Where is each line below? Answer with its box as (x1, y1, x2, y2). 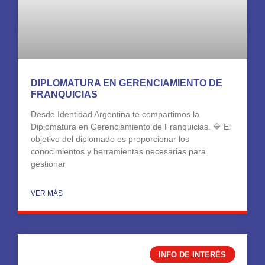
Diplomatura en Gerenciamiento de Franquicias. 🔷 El (31, 121, 231, 131)
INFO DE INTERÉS (159, 250, 227, 259)
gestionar (31, 159, 66, 169)
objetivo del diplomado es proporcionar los (31, 134, 189, 144)
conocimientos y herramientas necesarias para (31, 146, 206, 156)
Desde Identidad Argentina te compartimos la (31, 109, 199, 119)
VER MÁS (31, 189, 63, 198)
